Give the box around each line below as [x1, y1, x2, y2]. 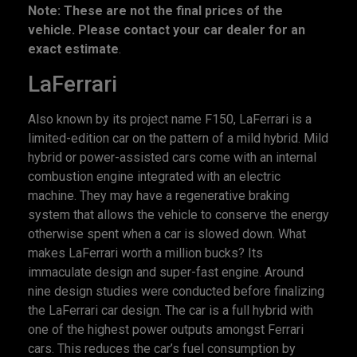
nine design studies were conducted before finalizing [28, 283, 324, 299]
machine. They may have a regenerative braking [28, 187, 289, 203]
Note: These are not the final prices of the [28, 3, 283, 19]
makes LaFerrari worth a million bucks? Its [28, 245, 263, 261]
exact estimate [28, 41, 119, 57]
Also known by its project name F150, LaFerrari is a [28, 111, 312, 127]
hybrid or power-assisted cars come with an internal [28, 149, 316, 165]
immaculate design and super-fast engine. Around [28, 264, 304, 280]
